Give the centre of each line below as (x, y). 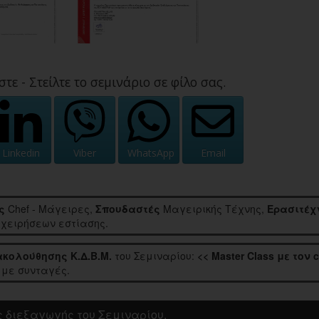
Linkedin (21, 153)
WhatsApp (151, 153)
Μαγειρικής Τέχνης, (214, 209)
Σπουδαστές (128, 209)
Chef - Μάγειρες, (50, 209)
